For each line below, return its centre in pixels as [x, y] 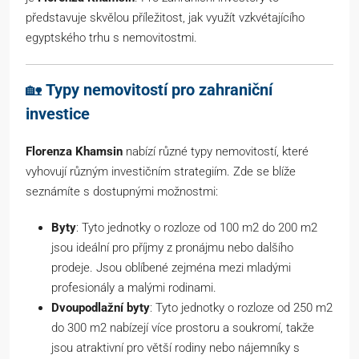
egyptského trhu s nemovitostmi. [111, 38]
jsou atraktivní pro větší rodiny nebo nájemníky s [175, 348]
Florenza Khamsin [74, 152]
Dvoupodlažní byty [101, 308]
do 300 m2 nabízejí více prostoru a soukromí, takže [183, 328]
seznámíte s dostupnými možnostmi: [122, 192]
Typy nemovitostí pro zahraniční [159, 90]
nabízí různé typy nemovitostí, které [216, 152]
